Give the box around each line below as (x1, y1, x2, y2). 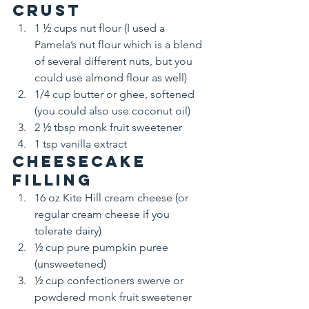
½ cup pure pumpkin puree (34, 240, 171, 254)
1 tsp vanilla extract (34, 137, 127, 150)
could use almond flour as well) (34, 70, 187, 84)
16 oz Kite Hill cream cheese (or (34, 190, 191, 204)
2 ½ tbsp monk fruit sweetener (34, 120, 182, 134)
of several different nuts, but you (34, 54, 195, 68)
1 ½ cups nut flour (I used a (34, 21, 168, 34)
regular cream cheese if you (34, 207, 172, 221)
